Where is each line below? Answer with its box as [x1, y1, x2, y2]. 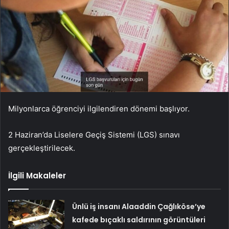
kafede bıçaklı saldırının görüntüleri [72, 215, 206, 225]
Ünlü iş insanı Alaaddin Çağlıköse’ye [72, 201, 206, 212]
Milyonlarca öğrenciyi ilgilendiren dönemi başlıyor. [8, 104, 190, 114]
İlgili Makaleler [8, 170, 66, 181]
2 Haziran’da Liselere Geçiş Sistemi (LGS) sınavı [8, 130, 180, 140]
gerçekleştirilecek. [8, 143, 75, 153]
